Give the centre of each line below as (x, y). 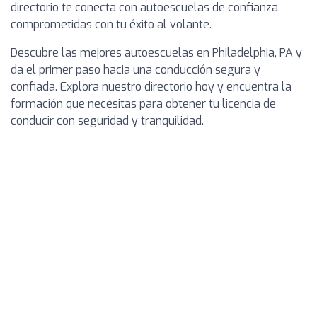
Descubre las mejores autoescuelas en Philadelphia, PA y (156, 53)
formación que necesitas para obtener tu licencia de (143, 104)
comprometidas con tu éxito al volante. (111, 25)
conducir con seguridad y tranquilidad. (107, 121)
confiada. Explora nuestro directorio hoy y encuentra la (151, 87)
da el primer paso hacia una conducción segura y (136, 70)
